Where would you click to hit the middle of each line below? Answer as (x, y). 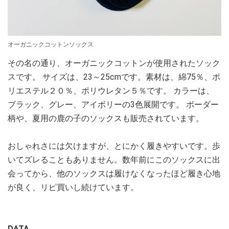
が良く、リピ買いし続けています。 (73, 187)
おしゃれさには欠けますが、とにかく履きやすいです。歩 (114, 146)
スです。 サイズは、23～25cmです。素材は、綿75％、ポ (114, 77)
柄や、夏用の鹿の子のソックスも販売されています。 (106, 118)
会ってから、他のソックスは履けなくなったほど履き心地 (114, 173)
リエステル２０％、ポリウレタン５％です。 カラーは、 (111, 90)
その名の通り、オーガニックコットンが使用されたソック (114, 63)
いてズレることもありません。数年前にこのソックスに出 (114, 159)
